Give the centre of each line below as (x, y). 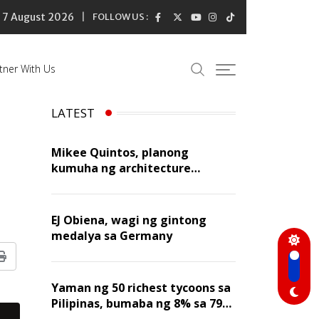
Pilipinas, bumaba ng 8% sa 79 (136, 304)
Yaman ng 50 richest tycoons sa (141, 288)
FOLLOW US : (120, 17)
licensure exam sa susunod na (136, 184)
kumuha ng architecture (121, 168)
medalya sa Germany (111, 236)
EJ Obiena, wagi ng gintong (129, 220)
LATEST (73, 113)
